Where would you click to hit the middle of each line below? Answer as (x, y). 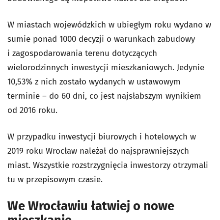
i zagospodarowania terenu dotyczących (82, 53)
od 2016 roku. (32, 110)
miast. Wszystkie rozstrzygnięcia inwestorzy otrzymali (108, 165)
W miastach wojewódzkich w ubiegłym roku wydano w (109, 25)
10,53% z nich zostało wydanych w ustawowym (94, 82)
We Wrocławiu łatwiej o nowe (91, 206)
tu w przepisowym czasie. (55, 179)
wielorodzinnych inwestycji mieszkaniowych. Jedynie (106, 68)
